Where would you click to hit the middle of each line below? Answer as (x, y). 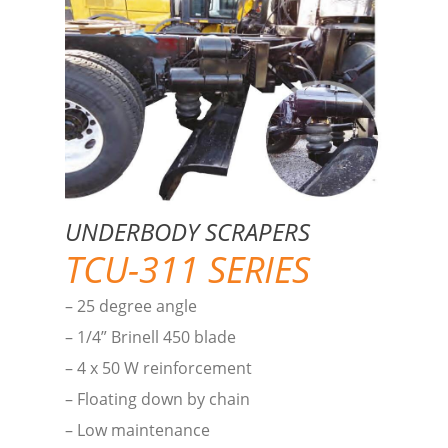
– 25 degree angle (131, 305)
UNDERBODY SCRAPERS (187, 231)
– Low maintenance (137, 429)
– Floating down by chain (157, 398)
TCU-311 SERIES (187, 269)
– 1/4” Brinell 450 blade (150, 336)
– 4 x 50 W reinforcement (158, 367)
